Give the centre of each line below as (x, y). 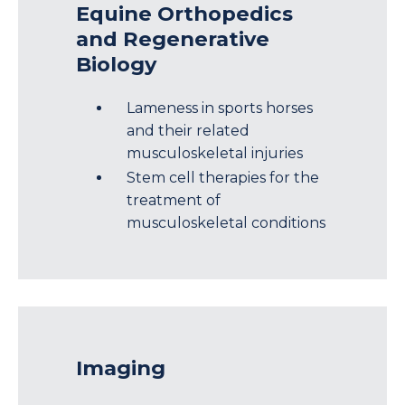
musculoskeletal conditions (226, 222)
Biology (116, 64)
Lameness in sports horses (220, 108)
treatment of (174, 200)
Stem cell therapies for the (223, 177)
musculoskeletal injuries (215, 153)
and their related (188, 130)
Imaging (121, 368)
